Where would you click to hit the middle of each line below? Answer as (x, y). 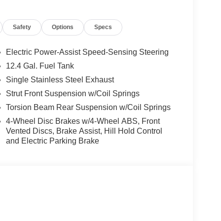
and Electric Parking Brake (52, 141)
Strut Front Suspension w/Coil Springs (73, 94)
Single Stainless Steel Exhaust (60, 80)
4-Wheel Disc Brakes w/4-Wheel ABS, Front (83, 121)
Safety (22, 27)
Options (63, 27)
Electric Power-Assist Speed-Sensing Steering (87, 52)
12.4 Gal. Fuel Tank (40, 66)
